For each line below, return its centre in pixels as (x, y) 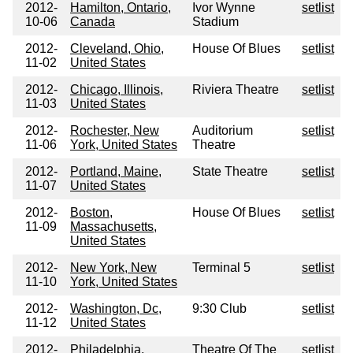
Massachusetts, (113, 227)
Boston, (91, 213)
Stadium (216, 22)
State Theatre (230, 172)
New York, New (113, 268)
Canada (93, 22)
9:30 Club (219, 309)
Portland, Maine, (116, 172)
